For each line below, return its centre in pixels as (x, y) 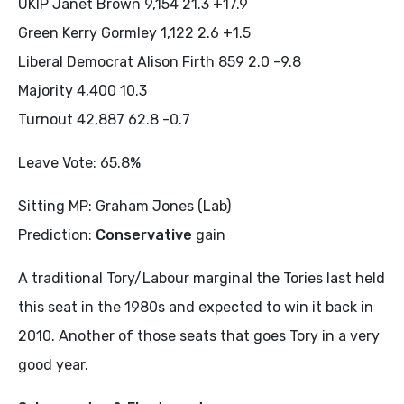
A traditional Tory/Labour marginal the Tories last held (202, 278)
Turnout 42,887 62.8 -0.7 (104, 119)
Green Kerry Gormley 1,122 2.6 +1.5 (134, 33)
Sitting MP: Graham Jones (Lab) (124, 206)
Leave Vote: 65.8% (79, 163)
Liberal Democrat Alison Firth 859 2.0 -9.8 (160, 62)
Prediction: (57, 235)
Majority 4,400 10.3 (83, 91)
